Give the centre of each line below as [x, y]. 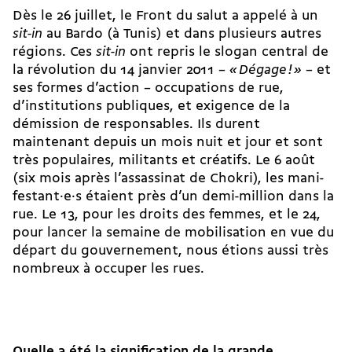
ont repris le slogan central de [227, 53]
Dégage [263, 71]
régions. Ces [54, 53]
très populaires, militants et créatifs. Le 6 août [164, 161]
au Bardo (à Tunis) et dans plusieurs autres [182, 35]
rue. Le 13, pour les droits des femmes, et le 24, [167, 215]
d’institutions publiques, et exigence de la [151, 107]
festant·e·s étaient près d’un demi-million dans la [173, 197]
